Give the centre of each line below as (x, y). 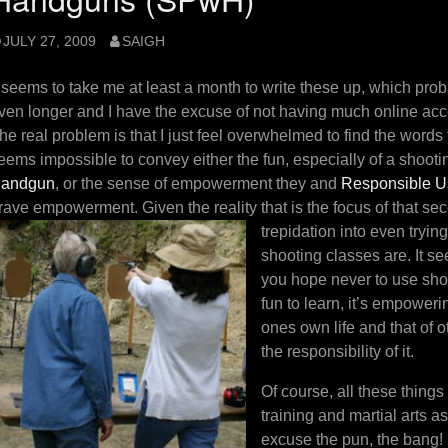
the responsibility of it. (337, 351)
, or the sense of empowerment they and (198, 183)
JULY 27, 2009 (49, 41)
